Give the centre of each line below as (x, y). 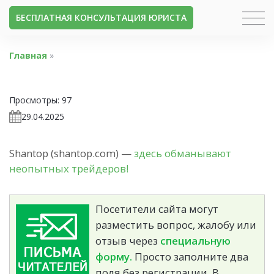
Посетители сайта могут (157, 209)
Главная (28, 55)
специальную (195, 240)
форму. (114, 256)
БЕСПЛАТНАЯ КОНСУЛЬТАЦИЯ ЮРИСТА (101, 17)
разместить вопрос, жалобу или (176, 224)
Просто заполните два (190, 256)
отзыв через (128, 240)
